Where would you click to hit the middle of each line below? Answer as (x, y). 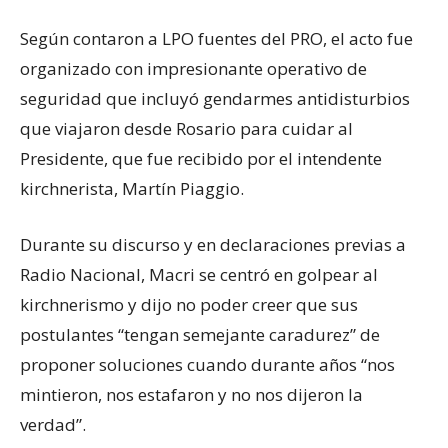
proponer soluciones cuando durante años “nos (207, 364)
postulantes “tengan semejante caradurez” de (200, 334)
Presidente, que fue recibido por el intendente (201, 158)
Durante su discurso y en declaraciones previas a (213, 244)
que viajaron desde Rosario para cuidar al (186, 128)
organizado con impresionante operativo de (193, 68)
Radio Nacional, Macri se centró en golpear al (199, 274)
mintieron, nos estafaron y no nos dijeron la (191, 394)
